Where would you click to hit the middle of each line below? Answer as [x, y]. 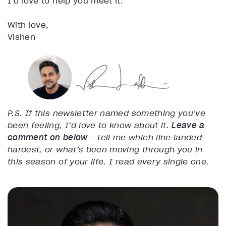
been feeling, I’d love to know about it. [90, 125]
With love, [28, 25]
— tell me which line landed [145, 137]
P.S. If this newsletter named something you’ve [107, 113]
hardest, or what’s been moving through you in [105, 149]
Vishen [22, 37]
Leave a [188, 125]
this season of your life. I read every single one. [108, 161]
